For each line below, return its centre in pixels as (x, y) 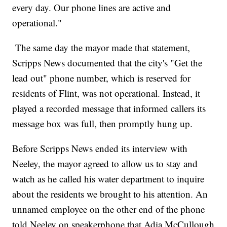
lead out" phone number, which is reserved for (102, 78)
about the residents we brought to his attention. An (110, 194)
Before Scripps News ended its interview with (100, 148)
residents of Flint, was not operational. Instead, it (106, 93)
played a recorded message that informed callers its (109, 108)
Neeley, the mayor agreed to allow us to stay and (105, 163)
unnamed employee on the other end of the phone (109, 209)
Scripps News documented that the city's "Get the (107, 62)
